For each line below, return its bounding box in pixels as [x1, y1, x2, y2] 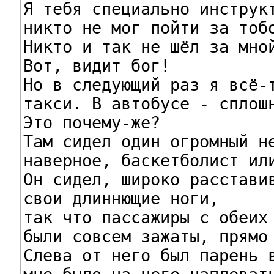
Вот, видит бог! [23, 56, 170, 75]
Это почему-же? [23, 113, 160, 132]
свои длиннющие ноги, [23, 188, 219, 208]
